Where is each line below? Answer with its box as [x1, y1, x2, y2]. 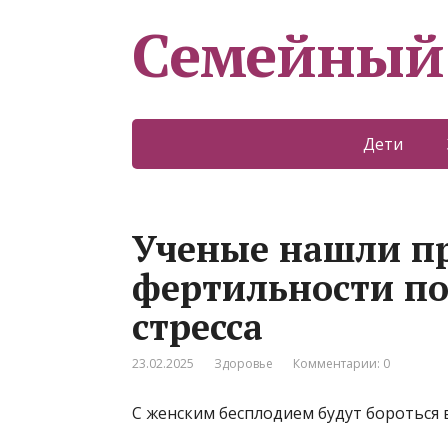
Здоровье [214, 355, 273, 372]
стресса [132, 303, 263, 350]
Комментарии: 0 [293, 355, 390, 372]
